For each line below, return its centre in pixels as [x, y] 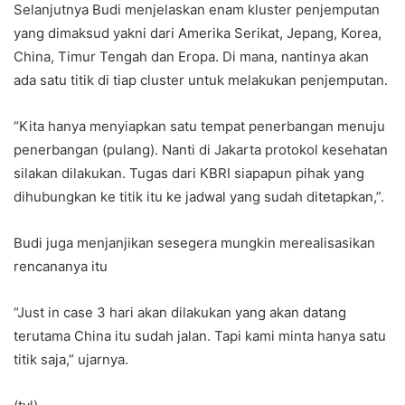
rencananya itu [61, 266]
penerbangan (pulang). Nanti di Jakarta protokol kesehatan [201, 149]
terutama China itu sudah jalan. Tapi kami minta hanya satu [200, 335]
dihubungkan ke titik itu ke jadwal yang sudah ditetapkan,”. [199, 196]
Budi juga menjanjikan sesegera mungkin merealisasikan [194, 242]
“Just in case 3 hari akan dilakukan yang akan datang [180, 312]
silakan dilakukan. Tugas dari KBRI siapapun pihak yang [189, 173]
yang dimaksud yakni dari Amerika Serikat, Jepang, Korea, [198, 33]
